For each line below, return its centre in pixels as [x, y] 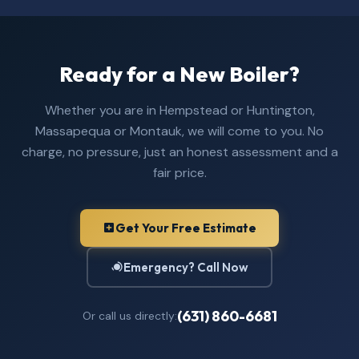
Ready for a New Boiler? [179, 74]
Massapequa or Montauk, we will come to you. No [179, 131]
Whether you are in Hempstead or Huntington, [179, 110]
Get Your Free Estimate [186, 228]
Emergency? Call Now [186, 267]
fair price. [179, 172]
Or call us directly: [129, 316]
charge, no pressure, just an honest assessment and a [179, 151]
